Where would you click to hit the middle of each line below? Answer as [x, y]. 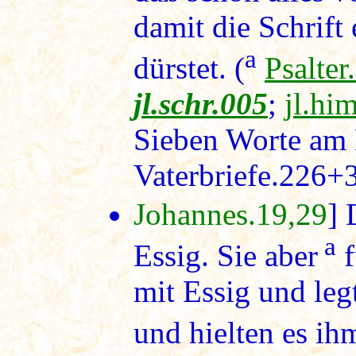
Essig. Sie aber [226, 255]
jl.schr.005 [201, 103]
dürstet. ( [189, 68]
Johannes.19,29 [230, 214]
